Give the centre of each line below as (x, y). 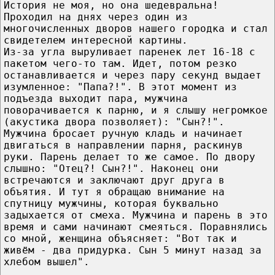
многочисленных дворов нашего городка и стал (136, 28)
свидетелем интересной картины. (96, 40)
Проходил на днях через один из (96, 17)
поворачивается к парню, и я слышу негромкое (136, 110)
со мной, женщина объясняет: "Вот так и (120, 238)
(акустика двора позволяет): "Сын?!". (114, 122)
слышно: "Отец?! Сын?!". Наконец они (111, 168)
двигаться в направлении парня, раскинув (123, 145)
